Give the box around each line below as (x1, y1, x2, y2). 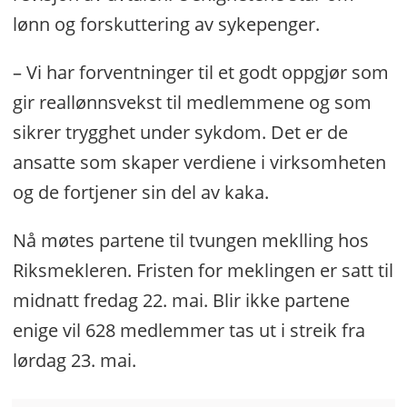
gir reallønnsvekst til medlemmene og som (12, 90, 372, 115)
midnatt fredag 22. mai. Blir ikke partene (12, 288, 350, 313)
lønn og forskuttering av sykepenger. (12, 12, 320, 37)
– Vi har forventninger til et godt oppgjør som (12, 60, 389, 85)
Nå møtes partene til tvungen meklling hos (12, 228, 369, 253)
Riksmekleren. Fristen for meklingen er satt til (12, 258, 393, 283)
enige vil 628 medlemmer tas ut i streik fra (12, 318, 365, 343)
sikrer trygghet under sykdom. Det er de (12, 120, 348, 145)
